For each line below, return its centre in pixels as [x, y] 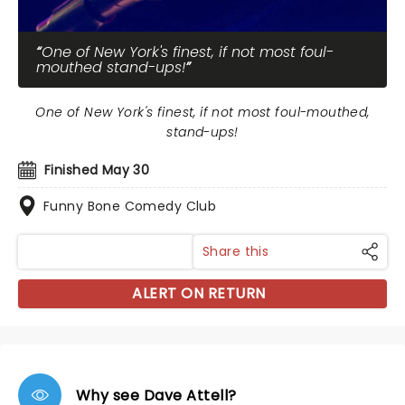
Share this [236, 251]
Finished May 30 [97, 170]
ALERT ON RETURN [199, 293]
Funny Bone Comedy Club [130, 206]
